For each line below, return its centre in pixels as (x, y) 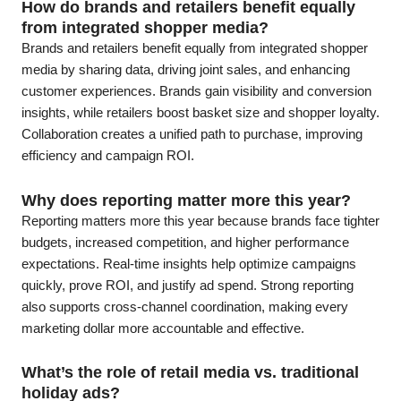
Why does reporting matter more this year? (186, 200)
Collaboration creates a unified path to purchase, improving (192, 135)
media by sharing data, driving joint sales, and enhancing (186, 70)
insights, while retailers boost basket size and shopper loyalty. (200, 113)
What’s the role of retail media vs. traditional (190, 372)
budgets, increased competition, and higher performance (185, 242)
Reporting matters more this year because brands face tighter (200, 221)
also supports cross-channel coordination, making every (185, 307)
